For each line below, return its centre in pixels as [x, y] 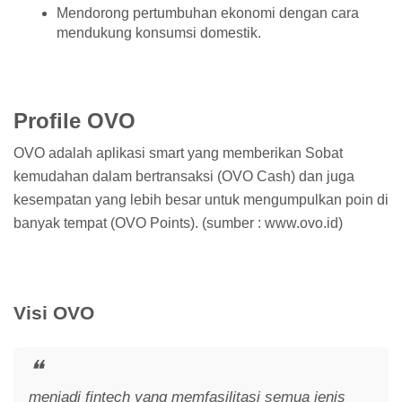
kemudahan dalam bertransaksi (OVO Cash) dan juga [184, 176]
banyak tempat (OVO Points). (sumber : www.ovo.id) [178, 223]
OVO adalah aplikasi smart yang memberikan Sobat [178, 153]
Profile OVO [74, 121]
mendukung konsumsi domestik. [159, 33]
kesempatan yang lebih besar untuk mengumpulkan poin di [201, 199]
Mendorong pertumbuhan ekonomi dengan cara [208, 13]
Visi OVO [54, 312]
